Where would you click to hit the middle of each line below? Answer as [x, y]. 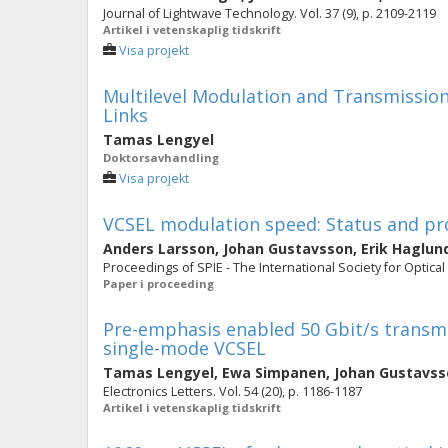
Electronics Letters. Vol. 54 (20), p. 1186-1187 [232, 391]
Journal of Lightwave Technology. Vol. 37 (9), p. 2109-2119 [269, 13]
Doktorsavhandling [161, 157]
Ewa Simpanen [274, 372]
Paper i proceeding [158, 283]
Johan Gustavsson [288, 248]
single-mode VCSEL [184, 348]
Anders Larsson [159, 248]
